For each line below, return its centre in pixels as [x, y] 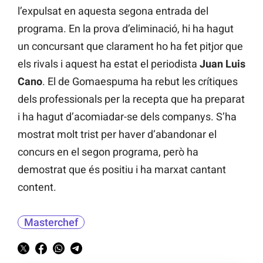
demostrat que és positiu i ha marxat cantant [122, 169]
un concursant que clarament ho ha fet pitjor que [130, 46]
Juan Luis [222, 63]
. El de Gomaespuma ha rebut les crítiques [140, 81]
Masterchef [51, 222]
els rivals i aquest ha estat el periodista [109, 63]
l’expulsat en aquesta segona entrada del [113, 11]
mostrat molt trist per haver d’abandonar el [117, 134]
